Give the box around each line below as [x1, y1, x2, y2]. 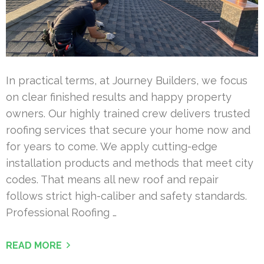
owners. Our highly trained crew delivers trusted [6, 107, 250, 120]
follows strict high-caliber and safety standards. [6, 189, 247, 202]
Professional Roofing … [6, 206, 117, 219]
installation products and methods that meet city [6, 156, 253, 169]
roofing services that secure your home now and [6, 123, 250, 136]
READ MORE [6, 239, 62, 251]
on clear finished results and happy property [6, 90, 232, 103]
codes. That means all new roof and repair [6, 173, 219, 186]
